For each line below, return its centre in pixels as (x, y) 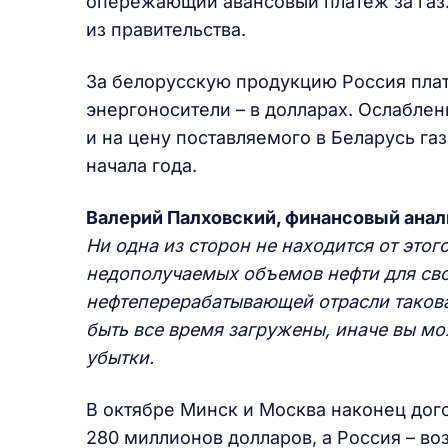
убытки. (120, 357)
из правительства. (166, 29)
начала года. (141, 165)
